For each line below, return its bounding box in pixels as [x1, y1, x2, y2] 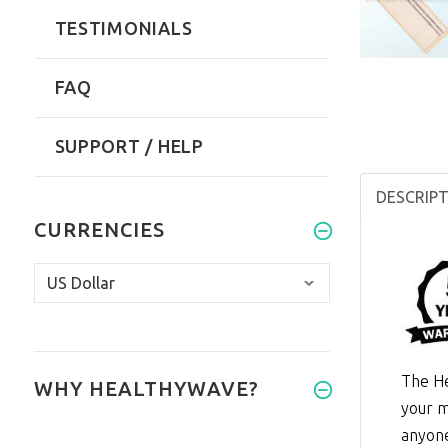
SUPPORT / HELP [54, 136, 204, 157]
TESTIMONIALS [54, 18, 193, 39]
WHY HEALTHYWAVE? [33, 377, 259, 401]
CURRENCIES [33, 218, 165, 242]
